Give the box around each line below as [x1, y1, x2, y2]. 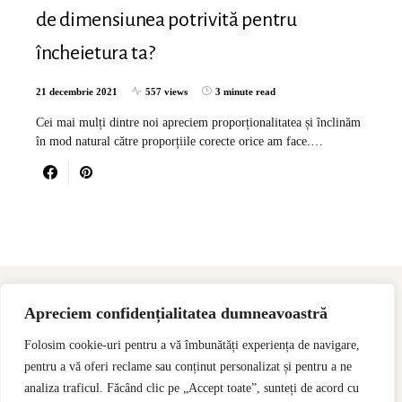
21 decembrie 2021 [36, 85, 118, 97]
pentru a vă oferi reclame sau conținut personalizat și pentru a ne [24, 360, 352, 373]
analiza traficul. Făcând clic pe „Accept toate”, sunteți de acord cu [24, 381, 359, 395]
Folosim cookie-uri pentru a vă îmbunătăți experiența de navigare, [24, 338, 360, 352]
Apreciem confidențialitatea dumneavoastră [24, 304, 328, 322]
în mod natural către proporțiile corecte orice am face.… [36, 134, 323, 148]
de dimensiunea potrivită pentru [36, 8, 297, 31]
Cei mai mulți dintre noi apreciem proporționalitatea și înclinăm [36, 115, 361, 129]
